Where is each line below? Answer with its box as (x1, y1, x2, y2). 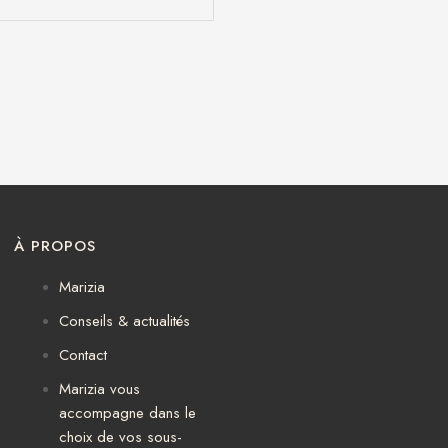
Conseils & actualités (59, 310, 190, 333)
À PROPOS (14, 235, 96, 258)
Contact (59, 344, 107, 367)
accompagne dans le (59, 402, 196, 425)
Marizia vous (59, 378, 140, 401)
